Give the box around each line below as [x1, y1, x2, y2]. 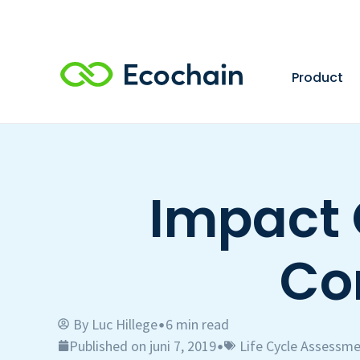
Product [292, 67, 344, 87]
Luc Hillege [92, 314, 157, 333]
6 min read [166, 314, 229, 333]
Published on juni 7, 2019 [69, 336, 216, 355]
